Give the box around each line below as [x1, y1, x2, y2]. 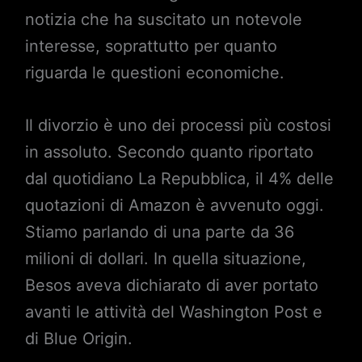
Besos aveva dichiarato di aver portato [24, 276, 318, 296]
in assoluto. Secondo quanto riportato [24, 142, 314, 162]
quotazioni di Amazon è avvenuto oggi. [24, 196, 324, 216]
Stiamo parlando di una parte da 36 [24, 222, 294, 242]
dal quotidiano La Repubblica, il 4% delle [24, 169, 334, 189]
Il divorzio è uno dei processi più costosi [24, 116, 331, 136]
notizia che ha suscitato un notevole [24, 10, 302, 30]
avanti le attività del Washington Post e [24, 302, 322, 322]
